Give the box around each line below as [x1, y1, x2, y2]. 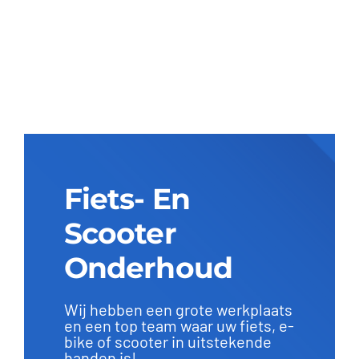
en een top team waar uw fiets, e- [63, 316, 294, 336]
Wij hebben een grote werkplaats [63, 300, 292, 320]
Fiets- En [63, 181, 190, 217]
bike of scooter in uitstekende [63, 332, 272, 352]
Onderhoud [63, 250, 232, 286]
